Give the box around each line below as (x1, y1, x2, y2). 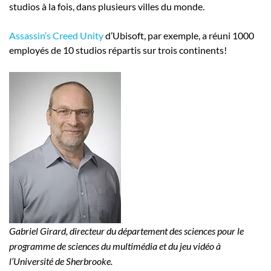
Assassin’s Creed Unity (9, 30, 103, 42)
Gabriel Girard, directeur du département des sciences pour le (9, 225, 244, 237)
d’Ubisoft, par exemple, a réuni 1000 (103, 30, 254, 42)
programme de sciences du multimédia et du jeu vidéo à (9, 240, 221, 252)
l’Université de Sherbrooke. (9, 255, 113, 267)
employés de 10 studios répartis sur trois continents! (9, 44, 227, 56)
